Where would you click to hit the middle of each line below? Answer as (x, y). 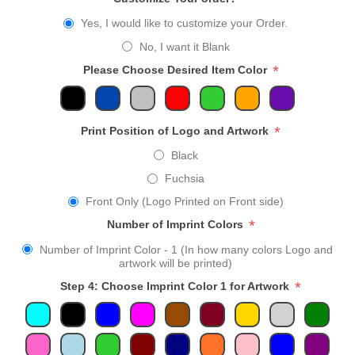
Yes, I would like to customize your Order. (184, 23)
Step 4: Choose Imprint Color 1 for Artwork (176, 286)
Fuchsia (184, 179)
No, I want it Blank (184, 46)
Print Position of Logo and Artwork (176, 130)
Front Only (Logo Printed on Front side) (184, 202)
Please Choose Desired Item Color (176, 69)
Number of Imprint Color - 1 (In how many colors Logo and (186, 249)
